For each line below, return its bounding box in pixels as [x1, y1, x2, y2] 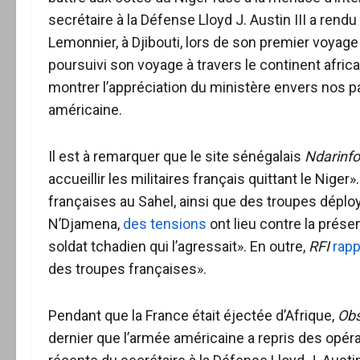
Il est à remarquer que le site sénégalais [48, 148, 305, 165]
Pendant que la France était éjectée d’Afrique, [48, 307, 337, 324]
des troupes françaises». [48, 260, 207, 277]
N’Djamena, [48, 215, 123, 232]
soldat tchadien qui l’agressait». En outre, [48, 238, 309, 255]
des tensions [123, 215, 207, 232]
